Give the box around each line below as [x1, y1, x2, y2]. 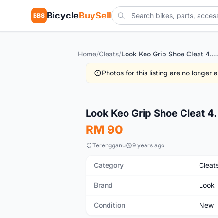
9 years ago [132, 142, 164, 149]
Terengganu [92, 142, 126, 149]
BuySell [79, 10, 111, 20]
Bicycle [47, 10, 79, 20]
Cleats [99, 50, 119, 58]
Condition [94, 201, 125, 209]
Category [94, 161, 124, 169]
